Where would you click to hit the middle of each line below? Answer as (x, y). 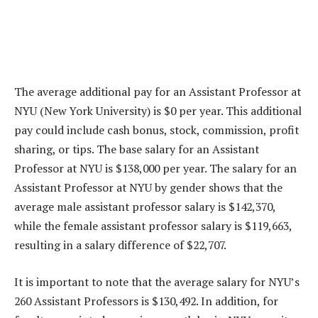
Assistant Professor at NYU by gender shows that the (148, 188)
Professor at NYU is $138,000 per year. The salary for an (155, 169)
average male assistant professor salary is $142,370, (145, 207)
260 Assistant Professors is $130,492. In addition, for (146, 301)
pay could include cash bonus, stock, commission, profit (157, 130)
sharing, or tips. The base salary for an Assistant (137, 149)
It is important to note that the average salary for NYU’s (157, 281)
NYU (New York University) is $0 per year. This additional (158, 111)
